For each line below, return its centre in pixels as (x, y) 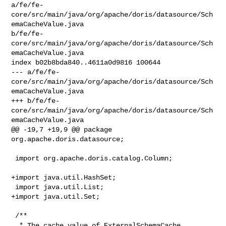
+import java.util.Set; (56, 196)
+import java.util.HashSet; (64, 177)
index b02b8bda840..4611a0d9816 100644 (86, 62)
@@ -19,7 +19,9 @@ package (62, 129)
